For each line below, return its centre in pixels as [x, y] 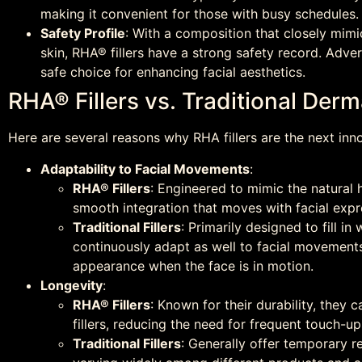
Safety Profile [83, 34]
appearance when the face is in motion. [193, 265]
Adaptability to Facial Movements [145, 168]
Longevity [72, 285]
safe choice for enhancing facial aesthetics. [173, 72]
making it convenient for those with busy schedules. [200, 14]
